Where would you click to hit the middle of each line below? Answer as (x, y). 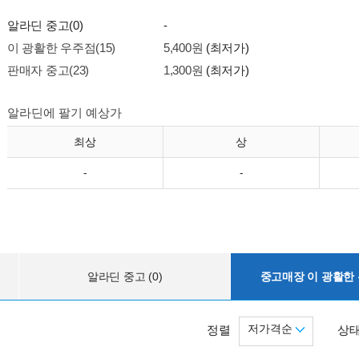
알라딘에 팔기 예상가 (65, 113)
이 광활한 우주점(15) (62, 48)
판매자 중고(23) (48, 70)
